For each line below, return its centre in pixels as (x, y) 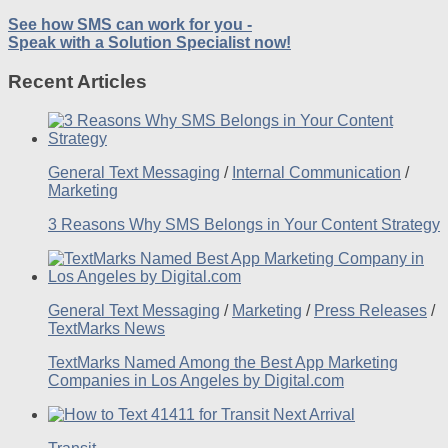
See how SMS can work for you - (130, 25)
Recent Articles (77, 82)
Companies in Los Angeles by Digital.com (196, 380)
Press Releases (370, 310)
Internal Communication (316, 172)
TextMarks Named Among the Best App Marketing (223, 362)
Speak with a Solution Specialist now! (149, 43)
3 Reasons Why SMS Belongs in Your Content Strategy (244, 224)
